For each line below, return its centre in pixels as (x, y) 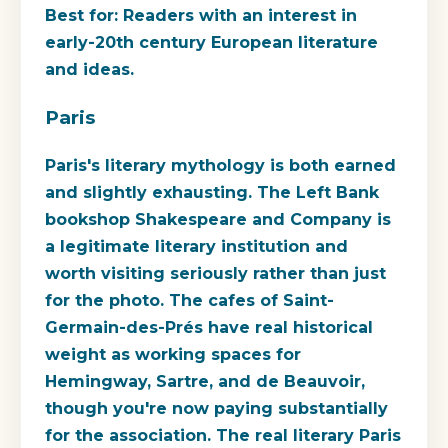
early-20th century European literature (211, 43)
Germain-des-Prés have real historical (209, 327)
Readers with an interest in (237, 16)
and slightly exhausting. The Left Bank (212, 192)
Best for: (81, 16)
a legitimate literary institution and (196, 246)
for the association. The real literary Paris (223, 435)
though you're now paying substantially (216, 408)
